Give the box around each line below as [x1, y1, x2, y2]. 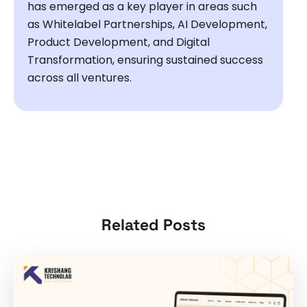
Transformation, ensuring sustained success [27, 51, 263, 68]
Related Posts [101, 214, 206, 235]
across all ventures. [27, 69, 132, 86]
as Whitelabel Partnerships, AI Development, [27, 16, 267, 32]
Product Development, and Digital [27, 34, 210, 50]
